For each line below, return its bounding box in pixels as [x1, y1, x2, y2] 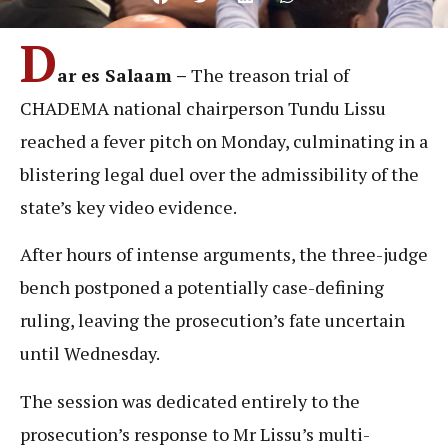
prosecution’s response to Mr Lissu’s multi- [20, 421, 370, 446]
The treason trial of [187, 62, 349, 87]
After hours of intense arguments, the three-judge [20, 242, 428, 267]
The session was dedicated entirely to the [20, 388, 360, 413]
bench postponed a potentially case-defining [20, 275, 384, 300]
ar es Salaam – [57, 62, 187, 87]
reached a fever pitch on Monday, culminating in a [20, 128, 428, 153]
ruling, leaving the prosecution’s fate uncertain [20, 308, 405, 333]
